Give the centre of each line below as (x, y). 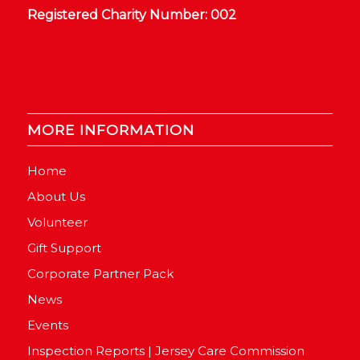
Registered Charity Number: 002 (131, 15)
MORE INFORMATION (110, 129)
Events (47, 325)
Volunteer (57, 222)
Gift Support (64, 247)
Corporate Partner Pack (100, 273)
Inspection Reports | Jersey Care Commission (166, 350)
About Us (56, 196)
